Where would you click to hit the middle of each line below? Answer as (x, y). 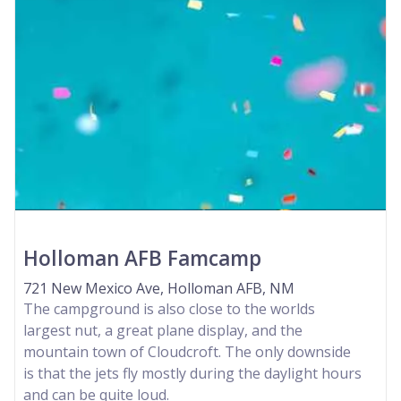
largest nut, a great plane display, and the (163, 330)
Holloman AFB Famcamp (142, 258)
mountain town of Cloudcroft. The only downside (187, 351)
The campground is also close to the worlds (169, 308)
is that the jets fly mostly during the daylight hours (192, 373)
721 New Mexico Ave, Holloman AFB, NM (159, 288)
